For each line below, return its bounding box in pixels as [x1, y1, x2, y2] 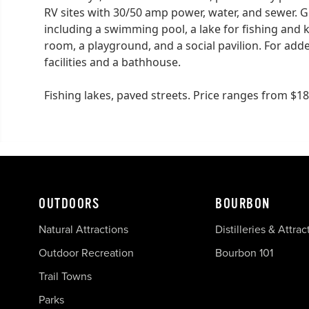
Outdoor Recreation [39, 244, 134, 261]
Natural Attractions [39, 221, 128, 237]
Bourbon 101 [215, 244, 273, 261]
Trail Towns [39, 268, 92, 284]
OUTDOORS [39, 195, 99, 212]
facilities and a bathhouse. [44, 54, 181, 70]
